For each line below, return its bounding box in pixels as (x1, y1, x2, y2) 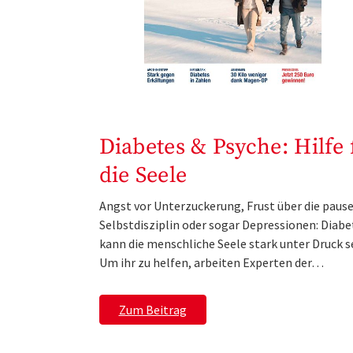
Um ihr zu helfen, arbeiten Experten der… (98, 254, 324, 270)
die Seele (98, 161, 188, 189)
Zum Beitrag (118, 301, 187, 318)
